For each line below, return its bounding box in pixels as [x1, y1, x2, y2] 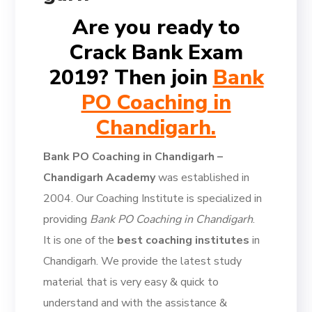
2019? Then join [48, 63, 213, 92]
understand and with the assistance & [43, 295, 228, 311]
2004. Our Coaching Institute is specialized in [43, 191, 263, 206]
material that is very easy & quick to [43, 274, 219, 290]
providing [43, 212, 91, 227]
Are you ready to [72, 13, 240, 42]
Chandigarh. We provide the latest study [43, 253, 242, 269]
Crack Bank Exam [69, 38, 243, 67]
